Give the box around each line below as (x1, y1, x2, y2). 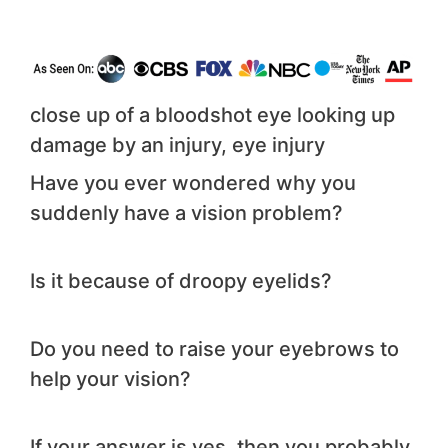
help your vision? (30, 367, 191, 392)
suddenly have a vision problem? (30, 201, 343, 226)
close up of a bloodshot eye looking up (30, 103, 395, 128)
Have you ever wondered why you (30, 171, 356, 196)
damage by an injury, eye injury (30, 133, 325, 158)
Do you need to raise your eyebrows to (30, 337, 399, 362)
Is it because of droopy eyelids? (30, 269, 332, 294)
